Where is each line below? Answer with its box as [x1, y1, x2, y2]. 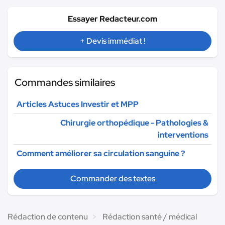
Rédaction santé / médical [102, 211, 197, 222]
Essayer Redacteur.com [68, 13, 157, 24]
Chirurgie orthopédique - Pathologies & [60, 117, 208, 128]
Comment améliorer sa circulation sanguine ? [17, 148, 185, 159]
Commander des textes [70, 173, 155, 184]
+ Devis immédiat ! [80, 35, 145, 46]
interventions [158, 129, 208, 140]
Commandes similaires [15, 75, 115, 89]
